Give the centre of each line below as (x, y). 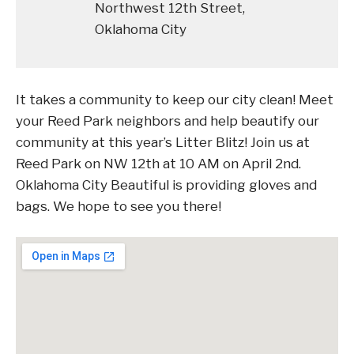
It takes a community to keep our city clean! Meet (175, 99)
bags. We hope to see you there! (119, 206)
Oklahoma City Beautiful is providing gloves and (166, 185)
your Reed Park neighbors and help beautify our (168, 121)
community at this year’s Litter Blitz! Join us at (163, 142)
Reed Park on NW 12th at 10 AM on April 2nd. (158, 163)
